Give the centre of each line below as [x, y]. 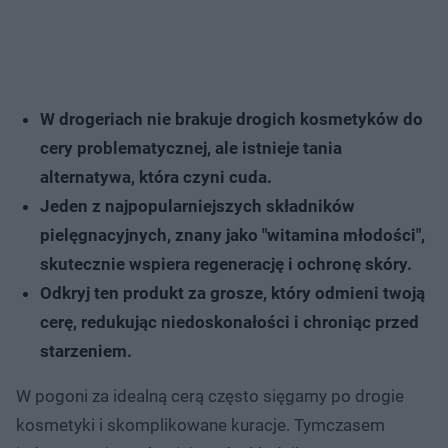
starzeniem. [86, 350]
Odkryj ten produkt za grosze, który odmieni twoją [232, 292]
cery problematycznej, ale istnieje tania [191, 147]
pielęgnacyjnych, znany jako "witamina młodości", [232, 234]
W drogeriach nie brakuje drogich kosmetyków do [231, 118]
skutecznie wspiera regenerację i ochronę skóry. [226, 263]
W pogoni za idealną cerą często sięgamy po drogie [210, 395]
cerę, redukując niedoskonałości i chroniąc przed [229, 321]
